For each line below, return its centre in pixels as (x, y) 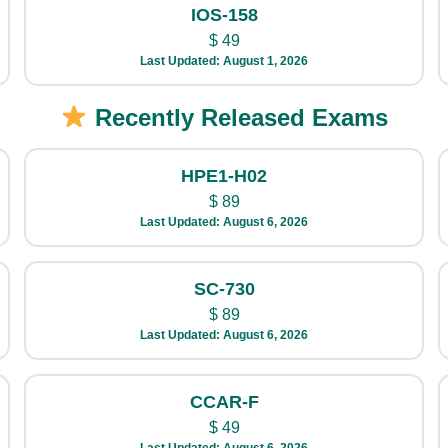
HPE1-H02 (224, 176)
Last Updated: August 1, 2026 (224, 61)
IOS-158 (224, 15)
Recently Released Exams (237, 117)
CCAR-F (224, 402)
